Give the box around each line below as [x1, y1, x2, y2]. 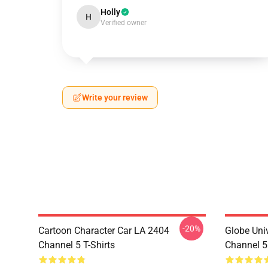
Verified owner [100, 19, 147, 27]
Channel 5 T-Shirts [38, 239, 115, 251]
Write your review [82, 93, 148, 102]
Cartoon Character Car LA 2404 [38, 225, 169, 236]
